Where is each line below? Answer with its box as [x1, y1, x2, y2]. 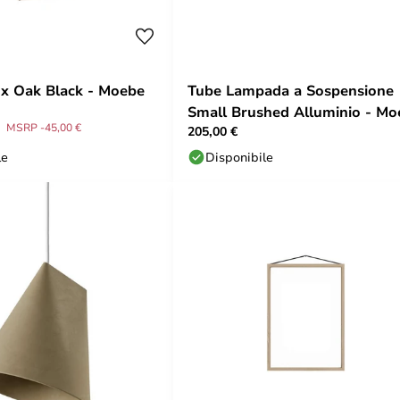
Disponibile [205, 148, 273, 165]
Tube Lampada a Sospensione [187, 80, 394, 100]
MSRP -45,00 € [6, 120, 81, 134]
